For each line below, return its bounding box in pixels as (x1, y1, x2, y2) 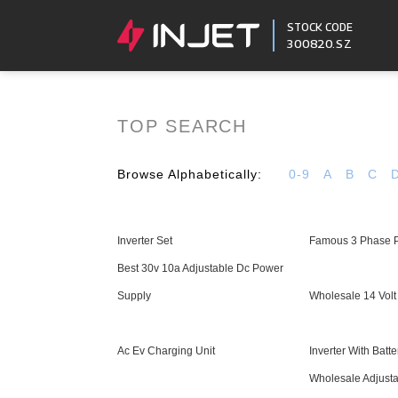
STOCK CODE (286, 20, 353, 34)
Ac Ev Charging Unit (117, 345, 215, 357)
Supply (117, 290, 151, 302)
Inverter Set (117, 235, 172, 247)
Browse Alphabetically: (117, 167, 262, 181)
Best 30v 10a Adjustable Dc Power (117, 262, 283, 275)
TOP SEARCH (117, 116, 247, 136)
